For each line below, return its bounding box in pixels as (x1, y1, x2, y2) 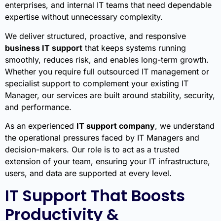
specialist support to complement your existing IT (5, 78, 188, 88)
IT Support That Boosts (5, 184, 185, 207)
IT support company (76, 121, 155, 131)
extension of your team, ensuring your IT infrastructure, (5, 156, 210, 167)
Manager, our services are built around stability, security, (5, 90, 215, 100)
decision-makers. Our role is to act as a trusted (5, 145, 180, 155)
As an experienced (5, 121, 76, 131)
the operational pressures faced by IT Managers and (5, 133, 199, 143)
